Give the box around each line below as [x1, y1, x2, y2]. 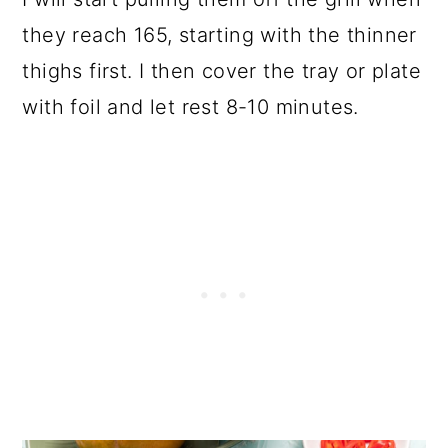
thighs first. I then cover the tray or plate [22, 58, 421, 83]
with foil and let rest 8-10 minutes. [22, 94, 359, 119]
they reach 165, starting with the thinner [22, 22, 417, 47]
